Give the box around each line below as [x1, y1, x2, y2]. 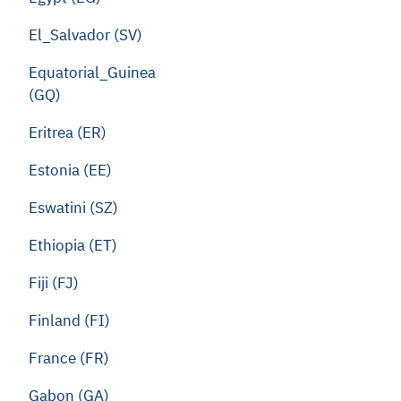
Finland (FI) [29, 311, 110, 330]
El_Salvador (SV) [29, 25, 142, 45]
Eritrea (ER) [29, 123, 107, 142]
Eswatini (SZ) [29, 198, 118, 218]
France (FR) [29, 348, 109, 368]
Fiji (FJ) [29, 273, 79, 293]
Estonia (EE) [29, 160, 112, 180]
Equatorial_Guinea [29, 63, 156, 82]
